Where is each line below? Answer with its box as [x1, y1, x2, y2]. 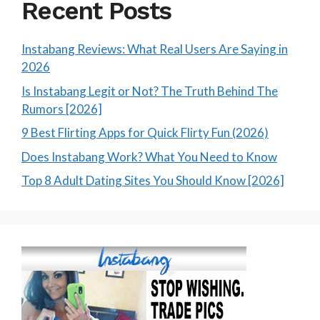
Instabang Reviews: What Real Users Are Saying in [21, 41, 288, 57]
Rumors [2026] [21, 101, 102, 116]
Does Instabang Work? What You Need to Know [21, 149, 277, 164]
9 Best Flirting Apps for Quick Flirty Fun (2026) [21, 125, 269, 141]
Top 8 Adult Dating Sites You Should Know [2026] [21, 173, 284, 189]
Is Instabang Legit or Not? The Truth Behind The [21, 83, 278, 99]
